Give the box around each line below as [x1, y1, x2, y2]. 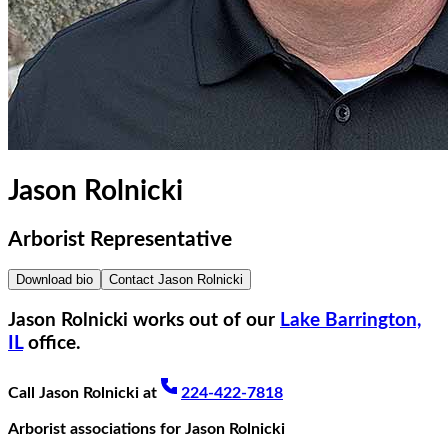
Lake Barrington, [280, 311, 421, 331]
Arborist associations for [8, 420, 185, 437]
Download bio [16, 271, 93, 287]
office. [28, 334, 81, 354]
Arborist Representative [8, 228, 232, 250]
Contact [109, 271, 158, 287]
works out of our [128, 311, 275, 331]
